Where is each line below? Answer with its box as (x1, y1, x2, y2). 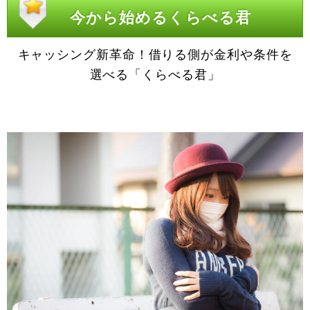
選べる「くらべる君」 (89, 67, 221, 82)
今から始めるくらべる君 (70, 8, 251, 26)
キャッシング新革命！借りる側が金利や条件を (17, 47, 293, 62)
